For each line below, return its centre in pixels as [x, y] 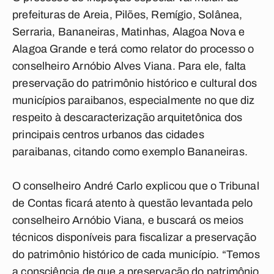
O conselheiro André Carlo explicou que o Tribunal [136, 186]
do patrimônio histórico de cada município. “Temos [136, 254]
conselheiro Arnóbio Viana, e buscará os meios [128, 220]
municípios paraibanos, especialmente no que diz [134, 100]
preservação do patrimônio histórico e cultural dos [135, 83]
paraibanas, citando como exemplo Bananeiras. [130, 152]
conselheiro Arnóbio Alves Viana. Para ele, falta [129, 66]
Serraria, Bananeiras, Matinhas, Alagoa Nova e [129, 32]
